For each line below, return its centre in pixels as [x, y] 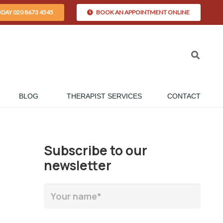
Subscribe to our [95, 150]
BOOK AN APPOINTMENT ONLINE [143, 12]
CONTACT [184, 96]
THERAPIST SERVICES [105, 96]
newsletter [77, 165]
